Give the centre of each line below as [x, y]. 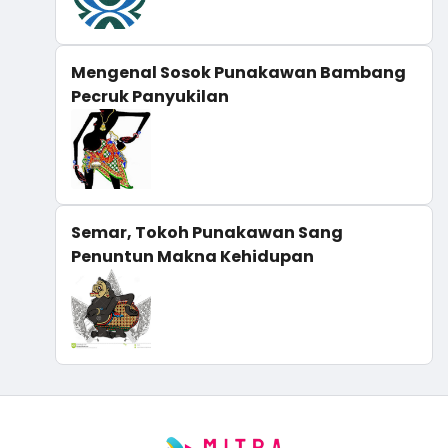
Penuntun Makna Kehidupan [192, 257]
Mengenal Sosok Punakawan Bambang [238, 73]
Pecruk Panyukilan [150, 97]
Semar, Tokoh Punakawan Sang [207, 233]
